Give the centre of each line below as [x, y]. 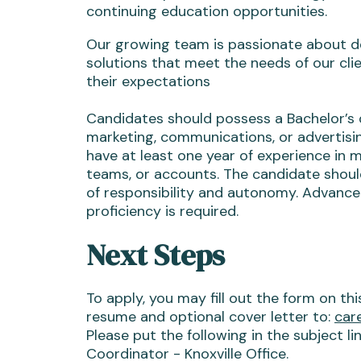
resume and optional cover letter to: [210, 317]
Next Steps [156, 255]
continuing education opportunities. [207, 11]
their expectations [148, 81]
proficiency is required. [162, 211]
